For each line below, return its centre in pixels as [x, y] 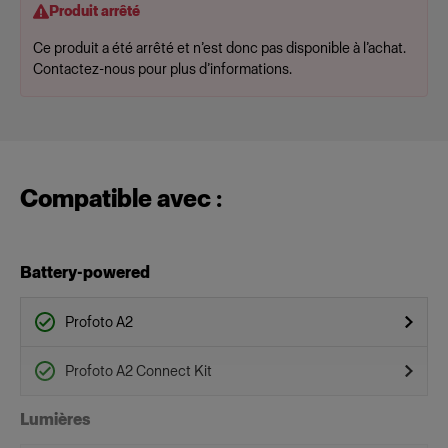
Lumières [55, 419]
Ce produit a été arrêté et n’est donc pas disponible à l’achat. [219, 48]
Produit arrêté [94, 11]
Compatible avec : [121, 198]
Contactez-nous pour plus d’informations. [162, 69]
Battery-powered [85, 272]
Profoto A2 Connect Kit [138, 371]
